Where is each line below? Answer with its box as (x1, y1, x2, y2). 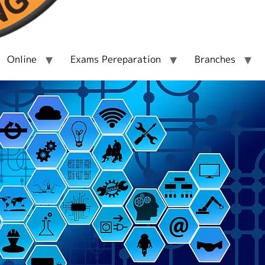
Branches (195, 53, 235, 66)
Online (7, 53, 37, 66)
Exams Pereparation (70, 53, 161, 66)
